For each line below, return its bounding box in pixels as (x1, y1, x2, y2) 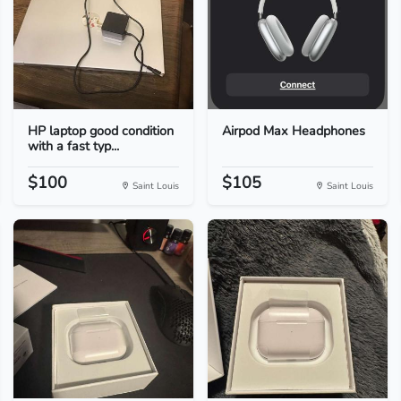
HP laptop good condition (27, 122, 174, 140)
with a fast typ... (27, 137, 119, 155)
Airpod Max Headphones (221, 122, 365, 140)
